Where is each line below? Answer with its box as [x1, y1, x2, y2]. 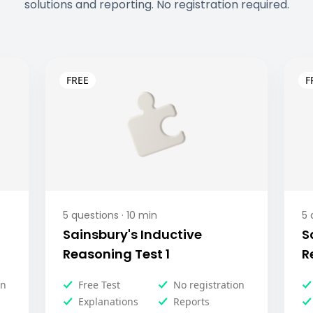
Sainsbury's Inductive [63, 226, 203, 243]
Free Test [78, 278, 121, 291]
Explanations [78, 295, 139, 308]
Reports [173, 295, 210, 308]
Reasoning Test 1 [63, 245, 170, 263]
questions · [68, 208, 124, 222]
